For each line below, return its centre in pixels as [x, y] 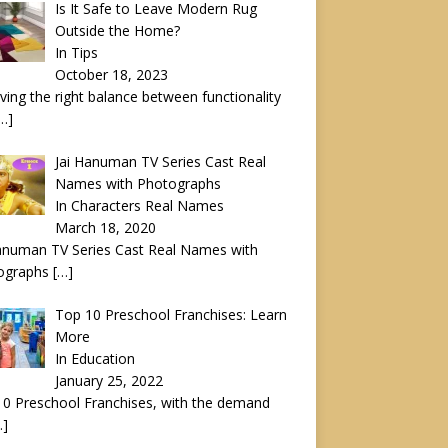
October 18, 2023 [112, 74]
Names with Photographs [138, 183]
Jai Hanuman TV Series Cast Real [161, 161]
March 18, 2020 [106, 227]
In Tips [77, 52]
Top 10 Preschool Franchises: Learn [171, 314]
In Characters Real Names [140, 205]
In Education [95, 358]
